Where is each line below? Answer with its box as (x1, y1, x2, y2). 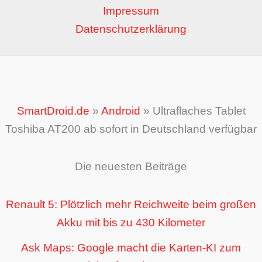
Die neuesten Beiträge (75, 160, 187, 173)
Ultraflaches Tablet (152, 105, 246, 118)
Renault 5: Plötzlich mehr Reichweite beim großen (6, 198, 256, 211)
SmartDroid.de (16, 105, 89, 118)
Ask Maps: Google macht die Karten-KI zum (21, 241, 241, 254)
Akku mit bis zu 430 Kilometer (57, 216, 205, 229)
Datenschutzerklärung (75, 22, 187, 35)
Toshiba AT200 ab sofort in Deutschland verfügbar (5, 123, 257, 136)
